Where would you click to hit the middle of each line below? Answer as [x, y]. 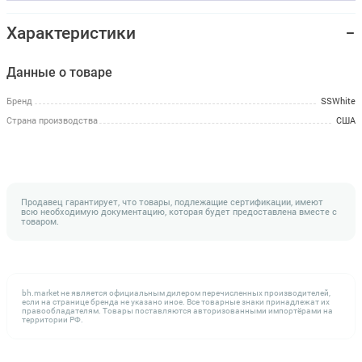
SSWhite [338, 100]
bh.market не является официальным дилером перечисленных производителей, [176, 293]
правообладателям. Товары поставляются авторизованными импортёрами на [177, 310]
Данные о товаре [59, 72]
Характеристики [71, 33]
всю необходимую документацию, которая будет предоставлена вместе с [179, 211]
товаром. [40, 221]
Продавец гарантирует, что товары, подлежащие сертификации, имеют [172, 201]
